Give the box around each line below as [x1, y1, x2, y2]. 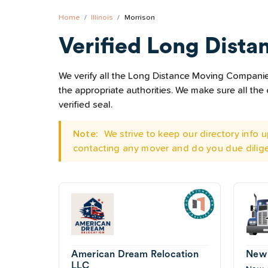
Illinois [91, 14, 114, 22]
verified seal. [58, 100, 112, 110]
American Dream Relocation [71, 249, 199, 259]
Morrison [124, 14, 155, 22]
